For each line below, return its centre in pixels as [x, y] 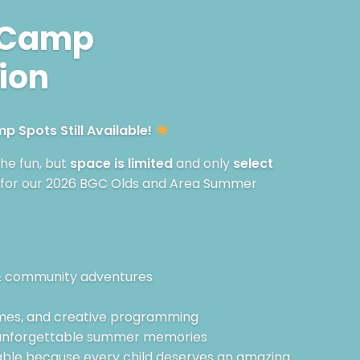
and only [202, 164]
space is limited [121, 164]
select [253, 164]
